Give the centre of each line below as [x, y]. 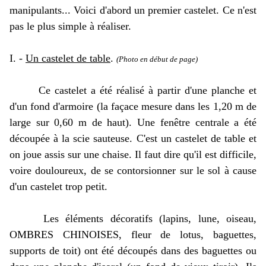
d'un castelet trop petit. [58, 186]
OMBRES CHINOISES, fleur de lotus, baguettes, [133, 235]
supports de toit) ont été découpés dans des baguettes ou [133, 251]
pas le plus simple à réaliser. [70, 26]
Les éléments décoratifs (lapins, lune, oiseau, [133, 218]
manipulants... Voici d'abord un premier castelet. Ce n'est [133, 10]
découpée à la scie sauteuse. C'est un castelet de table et [133, 138]
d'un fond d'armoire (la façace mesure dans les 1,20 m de [133, 106]
